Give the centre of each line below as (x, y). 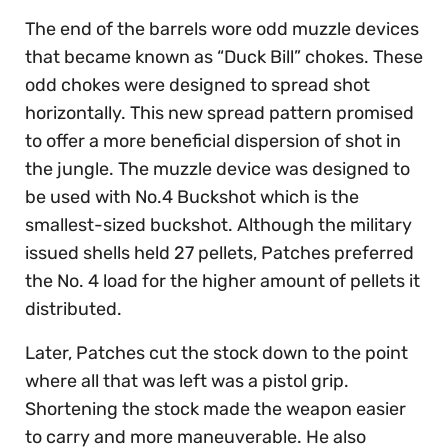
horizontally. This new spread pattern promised (219, 113)
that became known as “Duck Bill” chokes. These (224, 57)
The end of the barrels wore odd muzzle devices (222, 29)
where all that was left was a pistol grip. (187, 381)
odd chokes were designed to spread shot (197, 85)
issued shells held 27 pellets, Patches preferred (219, 253)
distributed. (75, 309)
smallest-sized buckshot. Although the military (218, 225)
